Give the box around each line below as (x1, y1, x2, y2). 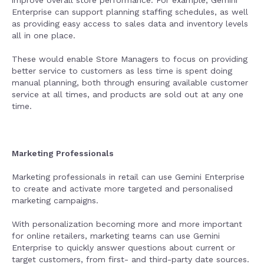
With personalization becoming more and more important (12, 219, 242, 229)
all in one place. (12, 31, 75, 40)
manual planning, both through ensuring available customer (12, 78, 248, 87)
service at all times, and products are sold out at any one (12, 90, 243, 99)
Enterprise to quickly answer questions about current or (12, 243, 235, 252)
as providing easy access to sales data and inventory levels (12, 19, 248, 28)
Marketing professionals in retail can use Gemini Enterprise (12, 172, 245, 181)
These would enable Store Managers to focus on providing (12, 54, 247, 64)
